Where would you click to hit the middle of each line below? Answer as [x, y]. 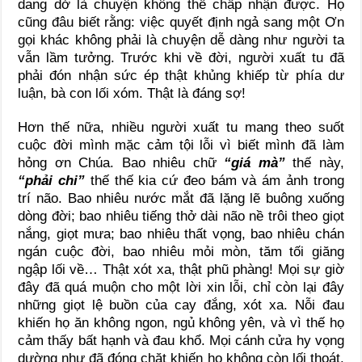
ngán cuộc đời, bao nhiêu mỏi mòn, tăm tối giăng [181, 251]
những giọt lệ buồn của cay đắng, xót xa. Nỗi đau [181, 305]
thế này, [314, 162]
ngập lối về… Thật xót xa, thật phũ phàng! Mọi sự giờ [181, 269]
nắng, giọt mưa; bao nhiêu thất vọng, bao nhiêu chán [181, 234]
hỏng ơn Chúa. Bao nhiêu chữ [121, 162]
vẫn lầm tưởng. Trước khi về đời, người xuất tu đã [181, 57]
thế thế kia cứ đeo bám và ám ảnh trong [215, 180]
